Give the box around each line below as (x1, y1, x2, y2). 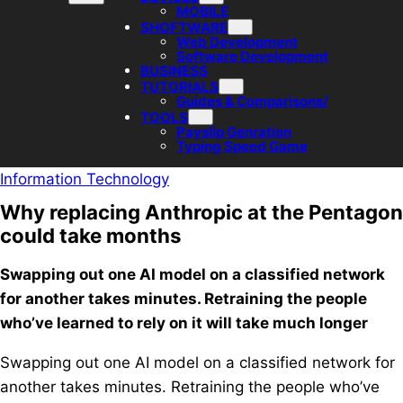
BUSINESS (139, 62, 208, 79)
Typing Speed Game (175, 138, 308, 155)
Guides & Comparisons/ (175, 93, 328, 110)
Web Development (175, 33, 298, 50)
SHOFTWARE (139, 19, 228, 36)
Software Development (175, 48, 328, 65)
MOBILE (175, 3, 228, 20)
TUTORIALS (139, 78, 219, 95)
